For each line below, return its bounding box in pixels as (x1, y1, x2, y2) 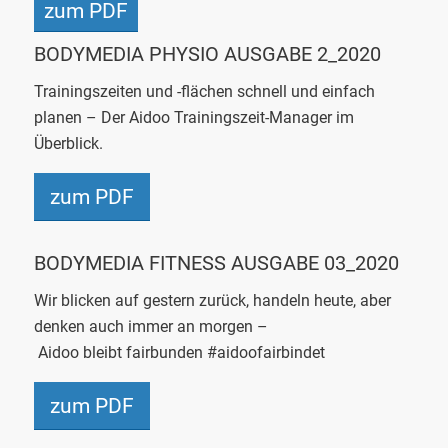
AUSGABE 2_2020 (218, 42, 381, 66)
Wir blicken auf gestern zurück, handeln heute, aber (33, 290, 391, 310)
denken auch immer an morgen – (33, 316, 268, 336)
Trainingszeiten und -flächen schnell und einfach (33, 81, 375, 101)
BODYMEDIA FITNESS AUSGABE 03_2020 (33, 251, 399, 276)
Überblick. (33, 133, 103, 153)
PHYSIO (148, 42, 219, 66)
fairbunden (125, 342, 203, 362)
